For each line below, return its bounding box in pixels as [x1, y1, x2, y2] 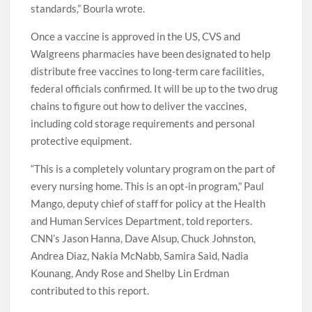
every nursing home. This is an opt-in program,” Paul [31, 217, 265, 230]
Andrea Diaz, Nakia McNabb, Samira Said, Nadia [31, 286, 249, 299]
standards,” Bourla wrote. [31, 39, 146, 52]
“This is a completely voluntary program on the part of [31, 199, 276, 212]
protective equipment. [31, 171, 132, 185]
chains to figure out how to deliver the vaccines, [31, 136, 247, 150]
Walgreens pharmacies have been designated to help [31, 84, 271, 97]
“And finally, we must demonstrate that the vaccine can [31, 4, 280, 17]
